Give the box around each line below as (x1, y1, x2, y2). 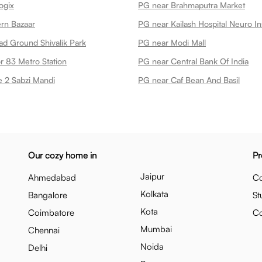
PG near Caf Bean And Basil (138, 75, 240, 85)
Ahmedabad (28, 172, 76, 183)
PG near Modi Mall (138, 37, 206, 47)
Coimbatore (28, 207, 74, 218)
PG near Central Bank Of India (138, 56, 249, 66)
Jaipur (140, 171, 164, 182)
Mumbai (140, 223, 172, 235)
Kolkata (140, 188, 168, 199)
